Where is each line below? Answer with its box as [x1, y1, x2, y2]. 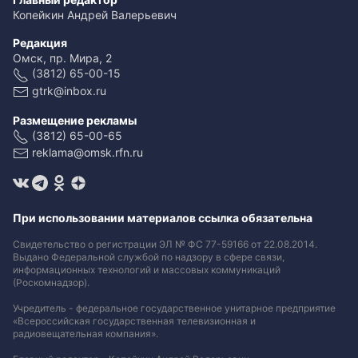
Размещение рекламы [13, 113, 137, 127]
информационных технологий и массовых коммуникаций [13, 264, 280, 276]
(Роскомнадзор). [13, 276, 89, 289]
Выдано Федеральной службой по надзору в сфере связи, [13, 251, 284, 264]
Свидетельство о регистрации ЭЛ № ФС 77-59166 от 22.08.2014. [13, 238, 317, 251]
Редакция [13, 36, 67, 50]
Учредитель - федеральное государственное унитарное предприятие [13, 302, 336, 315]
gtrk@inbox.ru [32, 83, 106, 97]
